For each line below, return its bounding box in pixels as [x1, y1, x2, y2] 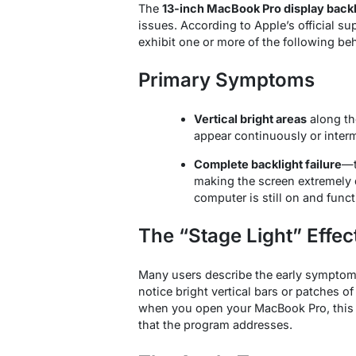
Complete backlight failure [194, 157, 342, 171]
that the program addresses [138, 317, 289, 331]
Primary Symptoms [138, 68, 315, 91]
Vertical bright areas [194, 111, 307, 126]
